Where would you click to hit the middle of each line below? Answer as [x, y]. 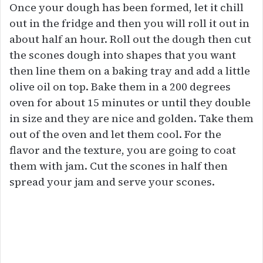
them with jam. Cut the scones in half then [119, 166]
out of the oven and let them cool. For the [115, 134]
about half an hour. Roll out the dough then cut [130, 39]
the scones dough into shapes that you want [123, 55]
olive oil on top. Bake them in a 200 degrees [120, 87]
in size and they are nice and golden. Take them [131, 119]
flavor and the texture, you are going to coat [123, 150]
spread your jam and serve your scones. [112, 182]
